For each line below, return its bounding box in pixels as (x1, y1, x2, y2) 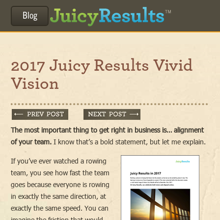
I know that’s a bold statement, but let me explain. (52, 137, 206, 146)
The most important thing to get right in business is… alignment (11, 125, 204, 135)
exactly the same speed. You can (11, 203, 109, 213)
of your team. (11, 137, 52, 146)
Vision (11, 75, 59, 92)
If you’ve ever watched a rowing (11, 156, 107, 165)
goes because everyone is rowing (11, 180, 110, 189)
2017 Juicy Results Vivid (11, 57, 193, 74)
